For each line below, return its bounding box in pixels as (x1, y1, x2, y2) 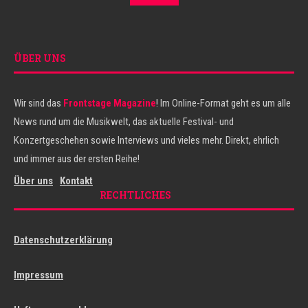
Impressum (14, 269, 63, 281)
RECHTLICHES (100, 188, 171, 201)
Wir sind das (14, 97, 63, 109)
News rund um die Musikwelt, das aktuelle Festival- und (14, 115, 234, 128)
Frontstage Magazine (63, 97, 156, 109)
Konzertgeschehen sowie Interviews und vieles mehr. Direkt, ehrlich (14, 134, 279, 146)
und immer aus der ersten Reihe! (14, 153, 140, 165)
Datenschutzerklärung (14, 234, 113, 246)
